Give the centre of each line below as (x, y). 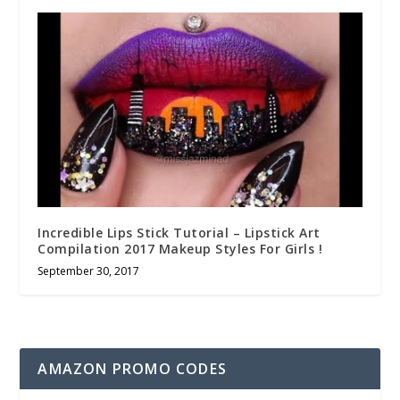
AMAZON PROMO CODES (133, 369)
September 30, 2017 (89, 271)
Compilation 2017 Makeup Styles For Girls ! (180, 249)
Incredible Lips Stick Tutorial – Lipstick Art (179, 233)
